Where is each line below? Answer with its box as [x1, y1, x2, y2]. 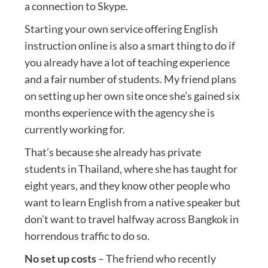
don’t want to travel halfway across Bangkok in [24, 212, 239, 226]
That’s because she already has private [24, 145, 201, 159]
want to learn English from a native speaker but [24, 195, 240, 209]
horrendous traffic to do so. [24, 229, 150, 242]
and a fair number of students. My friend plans [24, 72, 236, 86]
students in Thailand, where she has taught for [24, 162, 237, 175]
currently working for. [24, 122, 125, 136]
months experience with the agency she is [24, 105, 215, 119]
